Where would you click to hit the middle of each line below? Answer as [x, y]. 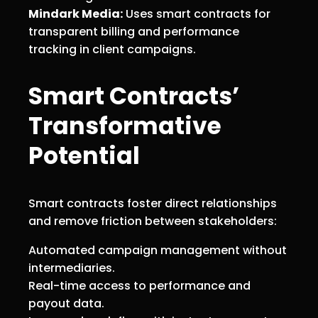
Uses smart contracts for [197, 13]
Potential [84, 155]
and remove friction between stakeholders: [153, 221]
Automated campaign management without [158, 250]
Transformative [125, 126]
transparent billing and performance [134, 31]
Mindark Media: [76, 13]
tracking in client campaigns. [112, 49]
